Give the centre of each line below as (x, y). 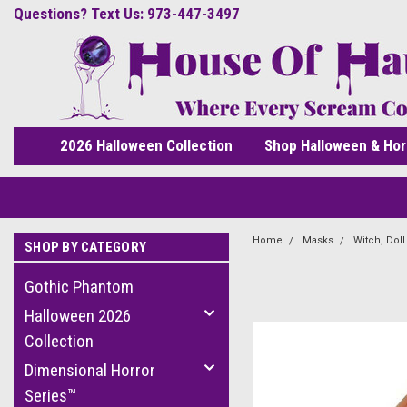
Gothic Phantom (79, 287)
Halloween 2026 (78, 316)
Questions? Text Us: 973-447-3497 (127, 14)
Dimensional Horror (90, 370)
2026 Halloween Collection (146, 145)
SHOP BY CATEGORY (85, 247)
